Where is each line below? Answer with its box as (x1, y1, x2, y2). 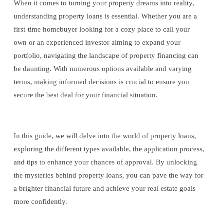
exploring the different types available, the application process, (14, 145, 204, 153)
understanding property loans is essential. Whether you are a (14, 12, 197, 20)
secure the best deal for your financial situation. (14, 91, 158, 99)
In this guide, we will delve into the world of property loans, (14, 132, 196, 140)
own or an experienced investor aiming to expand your (14, 38, 181, 46)
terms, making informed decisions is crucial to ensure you (14, 78, 189, 86)
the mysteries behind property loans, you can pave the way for (14, 171, 203, 179)
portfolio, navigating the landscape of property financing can (14, 52, 199, 59)
